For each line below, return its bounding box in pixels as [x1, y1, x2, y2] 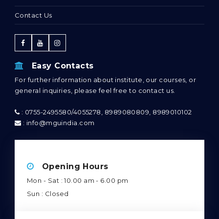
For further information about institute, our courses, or [15, 76, 197, 84]
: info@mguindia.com [21, 119, 95, 127]
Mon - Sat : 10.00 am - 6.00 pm [27, 176, 129, 185]
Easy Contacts [23, 61, 94, 71]
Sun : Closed [27, 190, 69, 198]
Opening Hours [34, 162, 109, 172]
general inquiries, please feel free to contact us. [15, 87, 175, 95]
